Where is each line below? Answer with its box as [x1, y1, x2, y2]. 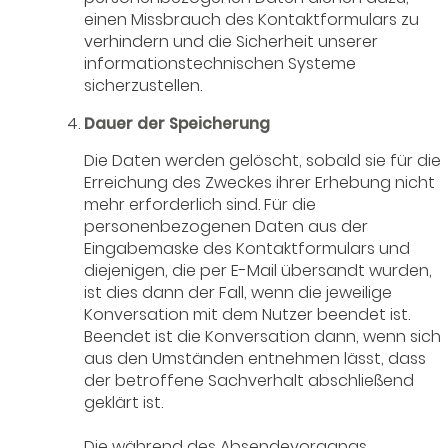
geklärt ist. [84, 391, 164, 415]
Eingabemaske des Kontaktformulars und [84, 237, 411, 261]
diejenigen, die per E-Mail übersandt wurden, [84, 259, 433, 283]
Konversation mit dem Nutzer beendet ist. [84, 303, 411, 327]
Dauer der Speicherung [84, 113, 271, 135]
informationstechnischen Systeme [84, 52, 357, 76]
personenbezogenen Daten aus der [84, 215, 369, 239]
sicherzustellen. [84, 74, 203, 98]
